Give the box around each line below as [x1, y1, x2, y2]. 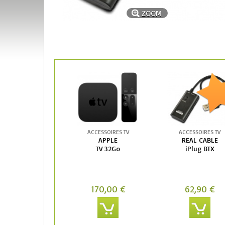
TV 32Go [96, 144, 121, 153]
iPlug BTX [185, 144, 214, 153]
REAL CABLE [181, 135, 218, 144]
